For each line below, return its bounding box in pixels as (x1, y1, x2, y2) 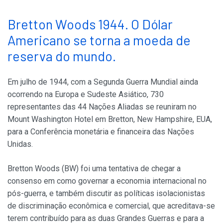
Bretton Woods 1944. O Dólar (7, 16, 173, 32)
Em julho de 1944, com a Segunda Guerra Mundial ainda (7, 77, 198, 87)
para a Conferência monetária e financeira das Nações (7, 127, 194, 137)
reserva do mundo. (7, 48, 116, 64)
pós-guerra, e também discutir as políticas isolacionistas (7, 189, 205, 199)
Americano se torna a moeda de (7, 32, 191, 48)
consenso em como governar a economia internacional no (7, 176, 207, 186)
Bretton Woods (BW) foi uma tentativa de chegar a (7, 164, 181, 174)
